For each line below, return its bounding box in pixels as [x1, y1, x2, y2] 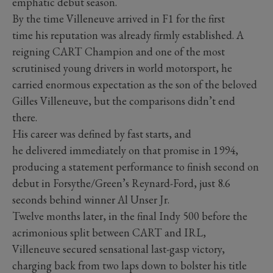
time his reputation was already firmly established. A [12, 28, 244, 43]
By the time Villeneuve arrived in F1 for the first [12, 12, 225, 26]
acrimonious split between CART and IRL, [12, 225, 206, 240]
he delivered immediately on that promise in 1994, [12, 143, 238, 158]
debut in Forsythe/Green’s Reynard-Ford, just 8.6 [12, 176, 230, 191]
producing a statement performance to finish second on [12, 160, 259, 174]
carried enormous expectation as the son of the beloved [12, 77, 257, 92]
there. [12, 110, 37, 125]
